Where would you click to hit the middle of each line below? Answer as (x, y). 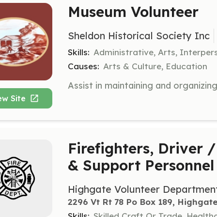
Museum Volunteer (133, 12)
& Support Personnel (141, 165)
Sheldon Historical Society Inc (139, 36)
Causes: (84, 66)
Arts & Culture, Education (155, 66)
